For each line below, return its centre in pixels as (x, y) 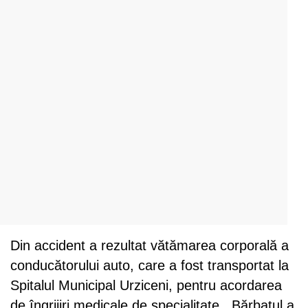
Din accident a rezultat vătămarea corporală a (150, 245)
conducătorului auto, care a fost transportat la (150, 265)
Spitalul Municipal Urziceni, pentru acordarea (146, 285)
